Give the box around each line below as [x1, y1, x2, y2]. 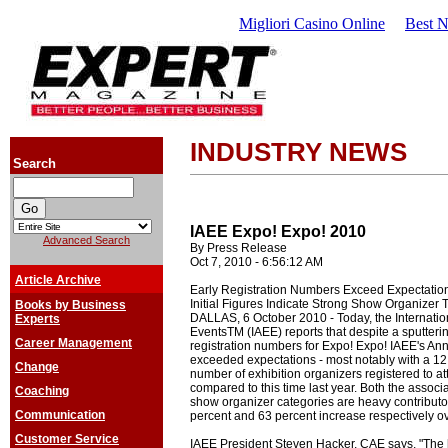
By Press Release [190, 241, 287, 255]
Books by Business [15, 298, 126, 312]
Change [15, 360, 59, 374]
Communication [15, 408, 105, 422]
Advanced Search [43, 234, 130, 246]
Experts [15, 312, 60, 326]
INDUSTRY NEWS [190, 137, 407, 167]
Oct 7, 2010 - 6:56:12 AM [190, 255, 323, 269]
